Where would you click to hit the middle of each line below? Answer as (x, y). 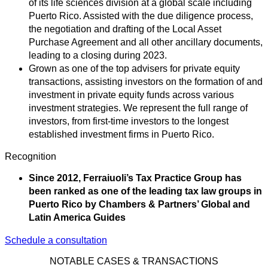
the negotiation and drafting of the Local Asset (125, 29)
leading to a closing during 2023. (98, 56)
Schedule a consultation (56, 240)
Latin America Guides (77, 218)
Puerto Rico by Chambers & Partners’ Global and (139, 205)
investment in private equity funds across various (131, 95)
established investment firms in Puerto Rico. (121, 135)
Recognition (31, 157)
